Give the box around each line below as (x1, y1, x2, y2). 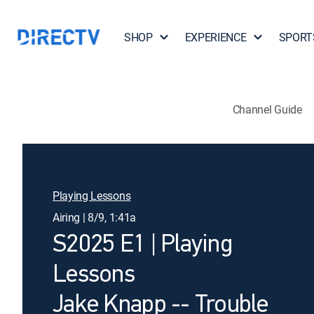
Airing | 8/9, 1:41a (53, 210, 136, 225)
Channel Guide (232, 101, 302, 117)
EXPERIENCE (184, 29, 247, 45)
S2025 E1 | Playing (53, 233, 233, 258)
